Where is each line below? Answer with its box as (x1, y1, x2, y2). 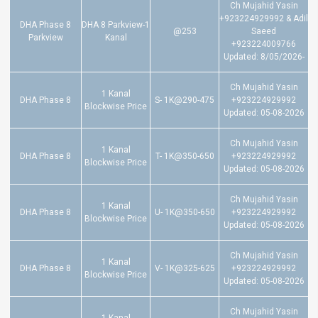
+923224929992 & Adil (219, 13, 308, 23)
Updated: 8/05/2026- (223, 52, 305, 62)
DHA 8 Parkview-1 (82, 20, 150, 30)
